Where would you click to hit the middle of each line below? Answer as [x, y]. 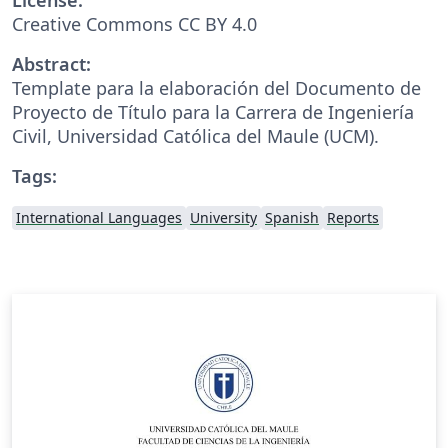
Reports [353, 217]
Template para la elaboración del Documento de [216, 87]
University [223, 217]
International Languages [99, 217]
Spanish [292, 217]
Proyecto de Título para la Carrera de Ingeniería [213, 111]
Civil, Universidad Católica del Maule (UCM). [195, 135]
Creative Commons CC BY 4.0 [134, 23]
